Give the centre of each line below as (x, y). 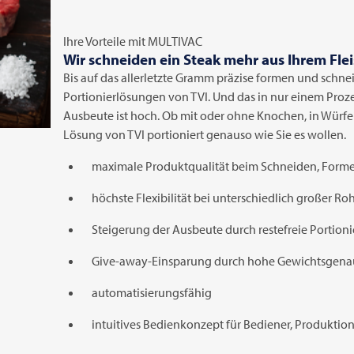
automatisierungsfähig (152, 292)
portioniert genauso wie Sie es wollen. (245, 134)
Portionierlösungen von (127, 96)
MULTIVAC (175, 41)
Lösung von (95, 134)
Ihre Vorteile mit (105, 41)
